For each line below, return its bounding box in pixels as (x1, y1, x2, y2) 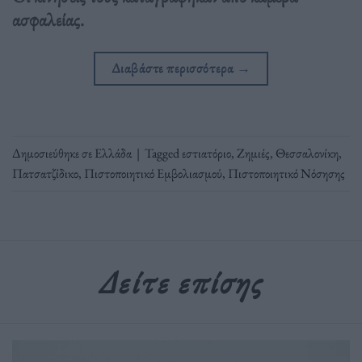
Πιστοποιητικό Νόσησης (228, 164, 345, 182)
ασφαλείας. (12, 6, 84, 32)
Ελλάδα (95, 144, 132, 162)
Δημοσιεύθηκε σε (12, 144, 95, 162)
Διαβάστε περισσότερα (111, 58, 237, 77)
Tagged (145, 144, 182, 162)
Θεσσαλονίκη (276, 144, 339, 162)
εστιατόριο (182, 144, 231, 162)
